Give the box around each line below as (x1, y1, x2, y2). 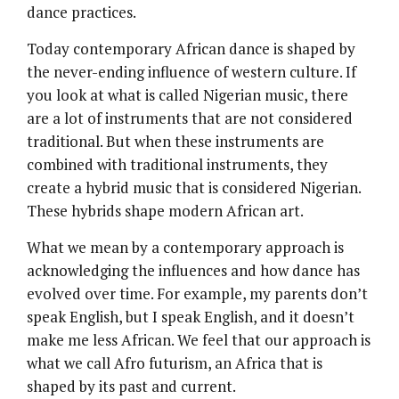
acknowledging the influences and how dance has (27, 259, 360, 281)
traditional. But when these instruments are (27, 130, 324, 151)
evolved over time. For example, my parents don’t (27, 282, 368, 304)
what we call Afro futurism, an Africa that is (27, 352, 322, 373)
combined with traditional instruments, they (27, 153, 328, 175)
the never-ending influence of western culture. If (27, 61, 356, 82)
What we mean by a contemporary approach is (27, 236, 344, 257)
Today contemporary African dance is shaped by (27, 37, 355, 59)
